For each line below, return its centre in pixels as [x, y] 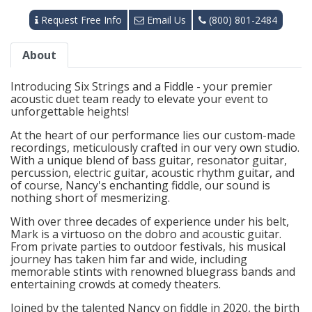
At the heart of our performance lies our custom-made [153, 135]
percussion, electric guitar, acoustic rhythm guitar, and [153, 172]
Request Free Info [80, 19]
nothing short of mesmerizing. [90, 197]
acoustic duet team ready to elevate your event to [139, 99]
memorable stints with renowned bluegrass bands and [153, 271]
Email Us [165, 19]
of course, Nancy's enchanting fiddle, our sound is [140, 185]
